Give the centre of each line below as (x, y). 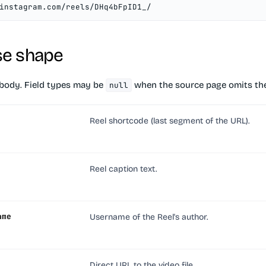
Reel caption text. (123, 169)
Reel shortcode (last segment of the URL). (170, 121)
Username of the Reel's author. (149, 217)
